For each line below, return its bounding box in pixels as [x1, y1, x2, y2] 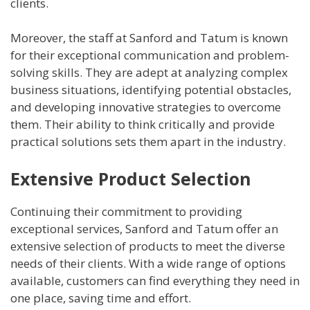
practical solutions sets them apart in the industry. [10, 134, 286, 150]
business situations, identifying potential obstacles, [10, 82, 291, 98]
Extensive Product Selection [10, 166, 251, 190]
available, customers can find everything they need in [10, 272, 300, 289]
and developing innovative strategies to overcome [10, 99, 281, 116]
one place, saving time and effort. [10, 289, 191, 306]
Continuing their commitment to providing [10, 203, 242, 219]
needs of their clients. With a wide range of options [10, 255, 286, 271]
